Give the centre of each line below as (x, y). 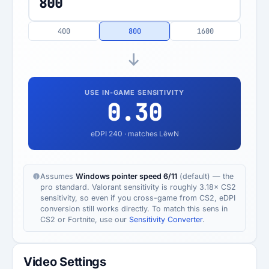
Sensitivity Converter (166, 219)
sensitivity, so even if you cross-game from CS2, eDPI (138, 198)
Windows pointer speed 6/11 (126, 176)
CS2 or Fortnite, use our (85, 219)
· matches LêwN (150, 134)
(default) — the (205, 176)
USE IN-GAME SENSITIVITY (134, 92)
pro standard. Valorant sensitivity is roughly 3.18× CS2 (138, 187)
